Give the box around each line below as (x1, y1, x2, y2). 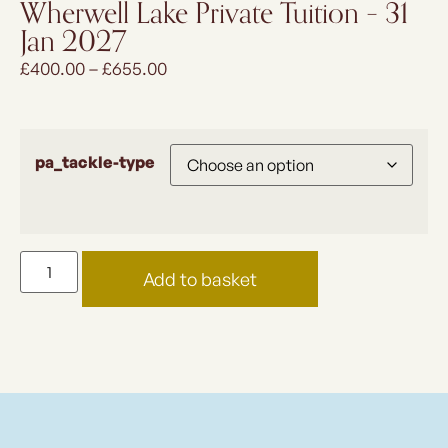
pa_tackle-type (35, 151, 155, 172)
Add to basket (143, 267, 258, 290)
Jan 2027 (20, 17, 126, 65)
